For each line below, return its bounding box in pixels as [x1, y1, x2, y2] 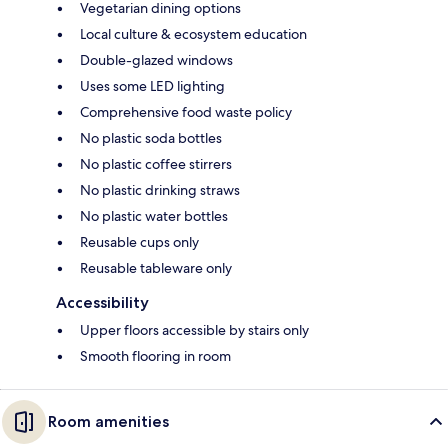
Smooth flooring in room [80, 346, 231, 365]
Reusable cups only [80, 232, 199, 251]
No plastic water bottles [80, 206, 228, 225]
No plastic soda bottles [80, 128, 222, 147]
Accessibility [56, 292, 149, 312]
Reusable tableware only [80, 258, 232, 277]
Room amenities [48, 411, 169, 431]
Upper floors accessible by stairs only [80, 320, 309, 339]
